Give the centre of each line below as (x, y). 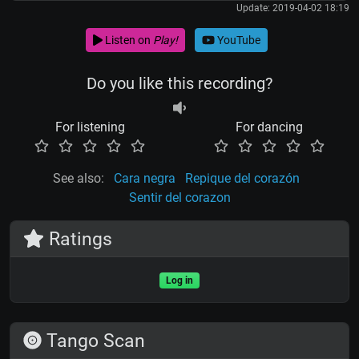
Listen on (127, 40)
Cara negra (145, 179)
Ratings (79, 239)
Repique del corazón (242, 179)
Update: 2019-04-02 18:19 (293, 8)
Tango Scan (94, 341)
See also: (79, 179)
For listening (90, 127)
